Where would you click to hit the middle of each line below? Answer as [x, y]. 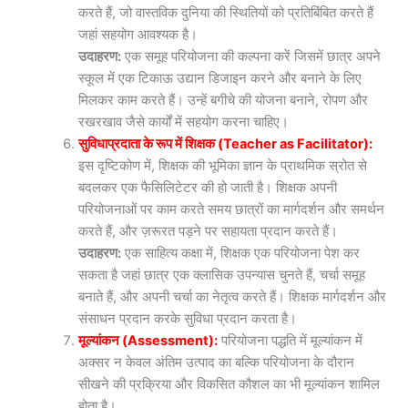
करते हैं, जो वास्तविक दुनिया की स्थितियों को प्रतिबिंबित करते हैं [226, 12]
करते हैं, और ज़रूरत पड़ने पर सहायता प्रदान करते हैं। [209, 231]
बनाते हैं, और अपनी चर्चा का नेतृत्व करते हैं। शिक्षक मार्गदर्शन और [233, 296]
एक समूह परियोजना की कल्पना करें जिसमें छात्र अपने [251, 56]
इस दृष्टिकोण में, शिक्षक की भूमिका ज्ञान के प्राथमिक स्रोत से [223, 165]
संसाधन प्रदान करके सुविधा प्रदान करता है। [188, 318]
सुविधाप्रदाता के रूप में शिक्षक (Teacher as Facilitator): [226, 143]
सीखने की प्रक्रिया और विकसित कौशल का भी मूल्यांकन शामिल [229, 384]
